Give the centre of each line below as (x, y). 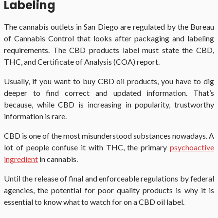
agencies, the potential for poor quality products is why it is (109, 190)
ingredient (21, 159)
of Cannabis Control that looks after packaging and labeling (109, 38)
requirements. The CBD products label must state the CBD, (109, 50)
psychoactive (192, 147)
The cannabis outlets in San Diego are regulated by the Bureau (109, 26)
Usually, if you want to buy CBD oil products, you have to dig (109, 81)
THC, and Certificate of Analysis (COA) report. (82, 61)
